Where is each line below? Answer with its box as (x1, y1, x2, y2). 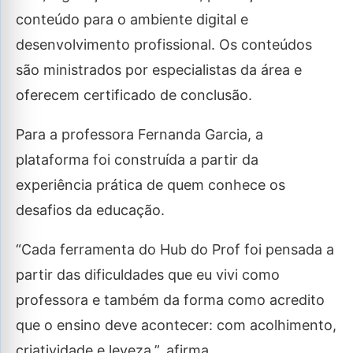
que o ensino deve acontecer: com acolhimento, (16, 317, 336, 333)
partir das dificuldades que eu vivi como (16, 266, 280, 283)
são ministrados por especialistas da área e (16, 61, 302, 78)
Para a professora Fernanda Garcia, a (16, 126, 263, 143)
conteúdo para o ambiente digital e (16, 11, 248, 28)
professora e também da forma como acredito (16, 292, 325, 308)
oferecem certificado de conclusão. (16, 87, 252, 103)
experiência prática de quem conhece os (16, 176, 285, 193)
